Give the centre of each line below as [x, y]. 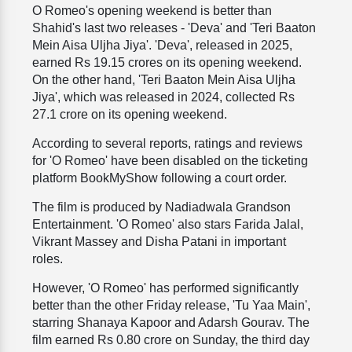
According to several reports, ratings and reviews [167, 144]
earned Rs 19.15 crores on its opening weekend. [167, 63]
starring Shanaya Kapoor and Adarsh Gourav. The [171, 323]
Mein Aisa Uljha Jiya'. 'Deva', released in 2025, [162, 46]
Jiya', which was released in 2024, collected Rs [163, 97]
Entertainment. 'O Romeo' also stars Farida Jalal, [168, 225]
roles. [48, 259]
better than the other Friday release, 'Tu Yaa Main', [171, 306]
